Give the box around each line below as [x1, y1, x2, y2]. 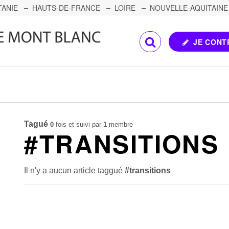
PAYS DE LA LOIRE [72, 18, 134, 28]
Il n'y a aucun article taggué [24, 166, 125, 175]
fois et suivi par [54, 121, 104, 128]
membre [107, 121, 133, 128]
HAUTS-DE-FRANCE [32, 3, 100, 13]
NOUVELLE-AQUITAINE [150, 3, 228, 13]
